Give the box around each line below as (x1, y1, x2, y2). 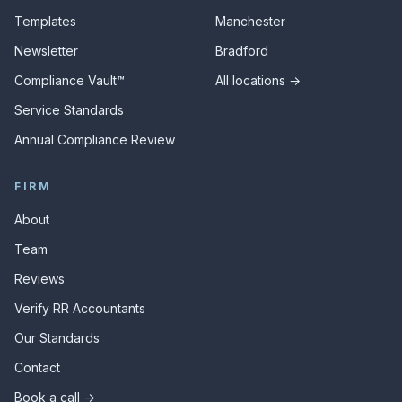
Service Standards (14, 102, 124, 118)
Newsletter (14, 43, 78, 58)
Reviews (14, 271, 65, 286)
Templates (14, 13, 76, 29)
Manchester (215, 13, 285, 29)
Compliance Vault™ (14, 73, 125, 88)
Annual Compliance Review (14, 132, 175, 147)
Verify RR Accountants (14, 301, 145, 316)
